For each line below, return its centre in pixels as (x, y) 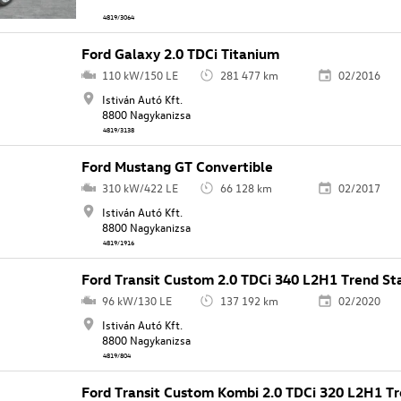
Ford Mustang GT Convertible (178, 167)
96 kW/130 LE (137, 301)
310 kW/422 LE (140, 188)
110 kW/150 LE (140, 75)
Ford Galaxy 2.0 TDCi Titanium (181, 54)
